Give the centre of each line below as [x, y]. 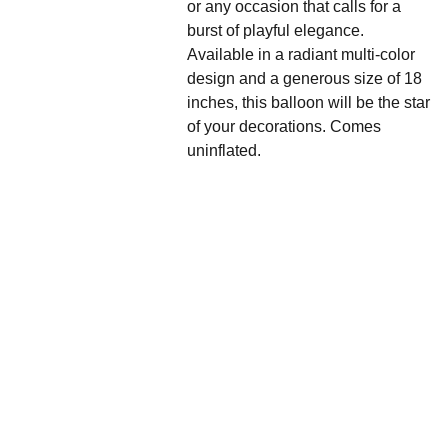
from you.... [223, 384]
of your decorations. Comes [284, 126]
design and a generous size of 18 [304, 78]
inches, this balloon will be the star [308, 102]
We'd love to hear [223, 361]
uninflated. [224, 150]
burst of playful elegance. [275, 30]
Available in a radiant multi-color [301, 54]
